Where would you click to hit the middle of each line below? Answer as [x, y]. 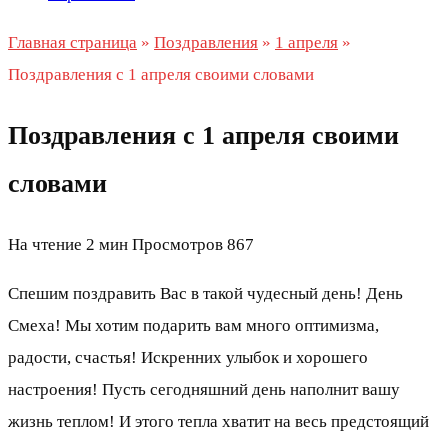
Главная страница [72, 42]
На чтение [45, 245]
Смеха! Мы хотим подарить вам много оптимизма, [193, 326]
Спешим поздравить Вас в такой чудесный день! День [205, 294]
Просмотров [177, 245]
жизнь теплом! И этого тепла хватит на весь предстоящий [218, 422]
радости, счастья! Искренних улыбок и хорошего [188, 358]
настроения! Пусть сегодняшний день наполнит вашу [204, 390]
